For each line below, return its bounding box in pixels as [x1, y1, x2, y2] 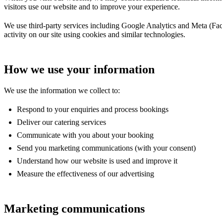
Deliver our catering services [17, 117, 106, 126]
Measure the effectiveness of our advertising [17, 169, 154, 178]
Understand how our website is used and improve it [17, 156, 177, 165]
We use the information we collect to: [4, 86, 120, 95]
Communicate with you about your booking [17, 130, 154, 139]
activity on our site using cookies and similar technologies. [4, 30, 185, 39]
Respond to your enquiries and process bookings [17, 105, 168, 113]
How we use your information [4, 62, 155, 76]
